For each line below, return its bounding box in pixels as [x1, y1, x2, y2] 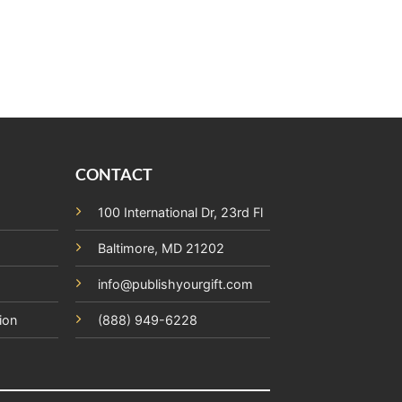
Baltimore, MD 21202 [98, 240, 225, 257]
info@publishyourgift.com [98, 276, 254, 293]
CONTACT [75, 164, 153, 185]
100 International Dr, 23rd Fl [98, 205, 264, 221]
